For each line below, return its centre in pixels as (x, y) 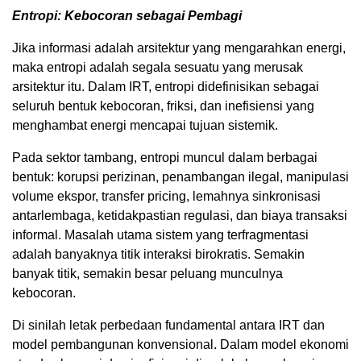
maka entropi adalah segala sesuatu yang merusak (158, 67)
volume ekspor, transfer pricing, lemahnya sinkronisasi (166, 196)
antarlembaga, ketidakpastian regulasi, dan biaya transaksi (180, 215)
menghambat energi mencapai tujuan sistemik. (145, 125)
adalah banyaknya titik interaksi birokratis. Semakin (158, 254)
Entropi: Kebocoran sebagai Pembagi (127, 15)
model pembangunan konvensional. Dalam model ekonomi (180, 344)
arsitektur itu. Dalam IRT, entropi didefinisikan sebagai (166, 86)
